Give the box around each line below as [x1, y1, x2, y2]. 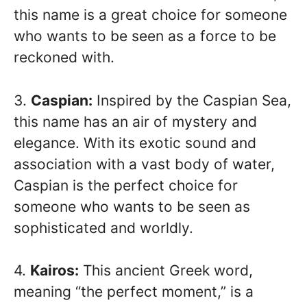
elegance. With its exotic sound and [14, 134, 256, 151]
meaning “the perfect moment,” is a [14, 283, 254, 301]
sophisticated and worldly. [14, 219, 193, 236]
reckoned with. [14, 49, 114, 66]
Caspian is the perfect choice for [14, 176, 238, 194]
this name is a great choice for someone [14, 6, 287, 24]
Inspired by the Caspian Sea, [93, 91, 291, 109]
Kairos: [30, 262, 79, 280]
